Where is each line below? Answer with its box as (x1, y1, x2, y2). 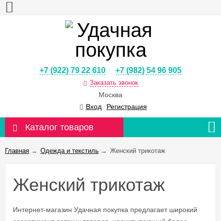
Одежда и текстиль (40, 147, 99, 155)
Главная (5, 147, 29, 155)
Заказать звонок (89, 79, 138, 87)
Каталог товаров (25, 122, 94, 133)
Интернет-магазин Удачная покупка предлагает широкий (13, 206, 197, 214)
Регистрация (106, 103, 147, 111)
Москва (99, 91, 122, 99)
